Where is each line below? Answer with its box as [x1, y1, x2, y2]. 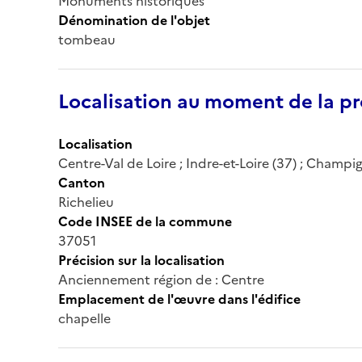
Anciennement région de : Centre [58, 269, 264, 289]
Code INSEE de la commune [58, 211, 232, 231]
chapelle [58, 308, 111, 328]
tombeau [58, 29, 116, 49]
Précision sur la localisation [58, 250, 225, 270]
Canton [58, 172, 105, 192]
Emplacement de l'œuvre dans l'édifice [58, 288, 301, 309]
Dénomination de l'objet [58, 10, 210, 30]
